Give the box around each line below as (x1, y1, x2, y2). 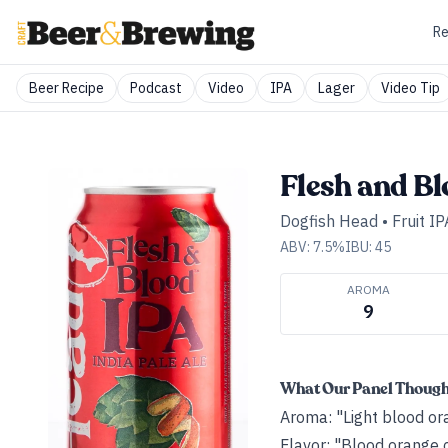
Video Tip (381, 79, 440, 97)
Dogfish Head (280, 211, 378, 231)
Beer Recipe (29, 79, 104, 97)
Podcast (130, 79, 182, 97)
